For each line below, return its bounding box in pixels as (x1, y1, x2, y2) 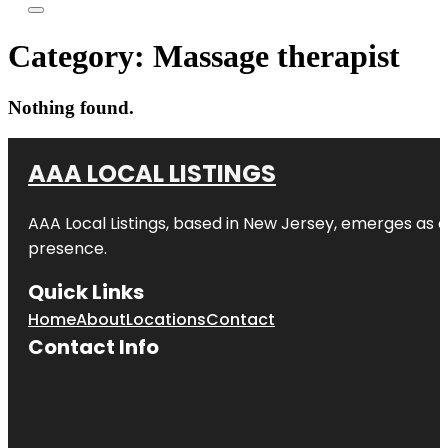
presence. (28, 236, 107, 260)
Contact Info (28, 332, 159, 361)
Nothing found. (8, 96, 134, 118)
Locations (126, 307, 206, 331)
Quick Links (28, 277, 144, 306)
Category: (8, 38, 153, 75)
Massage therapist (153, 38, 400, 75)
